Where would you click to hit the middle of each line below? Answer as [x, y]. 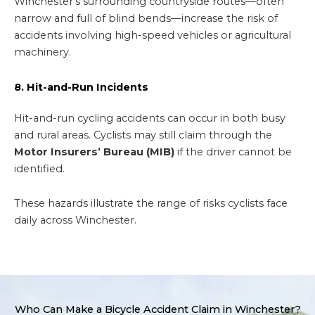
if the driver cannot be [233, 152]
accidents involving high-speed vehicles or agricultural [153, 35]
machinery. [43, 52]
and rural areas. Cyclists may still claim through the [143, 135]
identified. [39, 168]
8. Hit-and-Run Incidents [81, 87]
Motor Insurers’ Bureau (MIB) [94, 152]
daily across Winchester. [75, 220]
